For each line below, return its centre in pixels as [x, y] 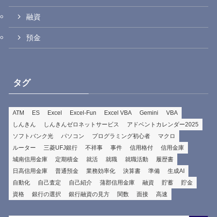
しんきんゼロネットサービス [81, 124]
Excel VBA [118, 113]
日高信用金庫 [30, 171]
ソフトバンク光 [33, 136]
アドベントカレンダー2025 [163, 124]
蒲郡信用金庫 [117, 182]
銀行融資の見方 [89, 194]
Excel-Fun [83, 113]
